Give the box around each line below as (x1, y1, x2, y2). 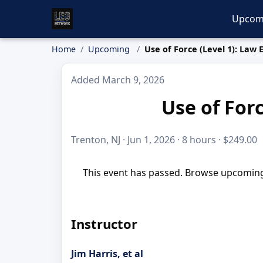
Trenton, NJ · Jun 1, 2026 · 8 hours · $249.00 (71, 133, 257, 146)
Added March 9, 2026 (71, 73, 164, 86)
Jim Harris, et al (71, 247, 143, 260)
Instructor (71, 214, 137, 232)
